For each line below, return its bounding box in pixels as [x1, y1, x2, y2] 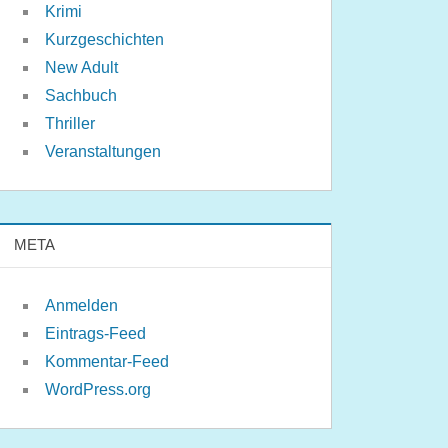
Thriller [45, 115, 96, 132]
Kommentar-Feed [45, 352, 170, 370]
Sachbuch [45, 87, 118, 104]
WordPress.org [45, 380, 152, 398]
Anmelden [45, 296, 119, 314]
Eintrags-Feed [45, 324, 147, 342]
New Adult [45, 59, 119, 76]
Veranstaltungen [45, 143, 162, 160]
